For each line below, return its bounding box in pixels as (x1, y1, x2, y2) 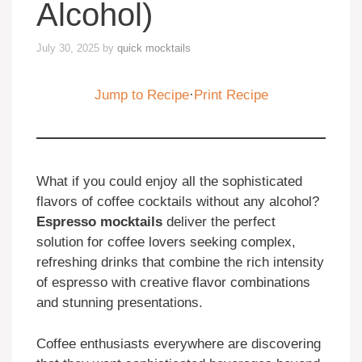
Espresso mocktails (36, 214, 162, 230)
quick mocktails (117, 42, 191, 55)
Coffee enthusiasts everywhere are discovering (36, 335, 321, 351)
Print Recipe (193, 87, 268, 103)
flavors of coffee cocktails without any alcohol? (36, 194, 319, 210)
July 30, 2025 (36, 42, 99, 55)
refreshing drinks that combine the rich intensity (36, 255, 324, 271)
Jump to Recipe (94, 87, 189, 103)
